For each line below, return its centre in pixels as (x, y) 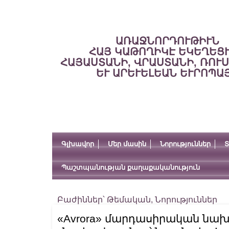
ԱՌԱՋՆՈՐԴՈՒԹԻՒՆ (167, 41)
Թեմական (129, 200)
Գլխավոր (78, 144)
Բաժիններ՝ (82, 200)
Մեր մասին (127, 144)
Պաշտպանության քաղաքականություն (131, 167)
